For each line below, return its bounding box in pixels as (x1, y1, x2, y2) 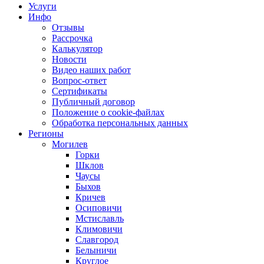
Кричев (75, 192, 105, 202)
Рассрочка (52, 33, 93, 43)
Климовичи (75, 224, 123, 234)
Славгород (75, 235, 118, 245)
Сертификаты (52, 86, 107, 96)
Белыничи (75, 245, 117, 255)
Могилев (52, 139, 88, 149)
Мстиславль (75, 213, 124, 223)
